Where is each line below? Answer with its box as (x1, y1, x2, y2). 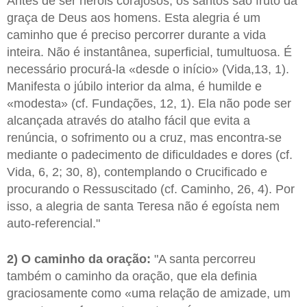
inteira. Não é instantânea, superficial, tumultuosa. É (7, 45, 292, 59)
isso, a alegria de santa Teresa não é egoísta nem (7, 199, 280, 213)
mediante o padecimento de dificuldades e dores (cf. (7, 147, 293, 162)
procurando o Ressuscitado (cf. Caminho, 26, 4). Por (7, 182, 295, 196)
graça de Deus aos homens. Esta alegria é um (7, 10, 260, 25)
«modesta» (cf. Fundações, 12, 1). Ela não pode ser (7, 96, 291, 110)
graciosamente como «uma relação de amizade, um (7, 286, 291, 300)
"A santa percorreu (151, 251, 256, 266)
